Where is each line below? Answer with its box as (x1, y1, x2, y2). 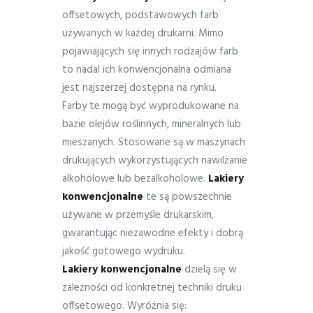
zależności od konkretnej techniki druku (62, 279, 242, 296)
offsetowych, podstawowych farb (62, 6, 219, 24)
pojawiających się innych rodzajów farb (62, 43, 238, 60)
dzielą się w (182, 261, 237, 278)
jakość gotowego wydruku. (62, 242, 185, 260)
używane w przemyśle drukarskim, (62, 206, 214, 224)
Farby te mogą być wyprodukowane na (62, 97, 239, 115)
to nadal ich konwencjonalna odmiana (62, 61, 231, 78)
